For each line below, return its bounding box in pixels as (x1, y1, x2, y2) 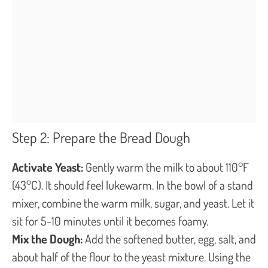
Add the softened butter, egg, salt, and (83, 230, 256, 246)
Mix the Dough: (12, 230, 83, 246)
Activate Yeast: (12, 159, 83, 175)
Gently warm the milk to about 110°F (83, 159, 249, 175)
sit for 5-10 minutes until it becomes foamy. (12, 212, 208, 229)
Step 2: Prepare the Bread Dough (12, 127, 190, 147)
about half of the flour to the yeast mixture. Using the (12, 248, 251, 264)
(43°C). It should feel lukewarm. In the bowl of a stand (12, 176, 253, 193)
